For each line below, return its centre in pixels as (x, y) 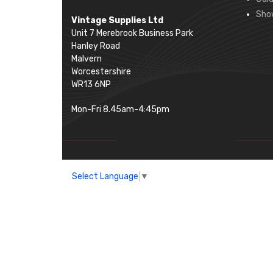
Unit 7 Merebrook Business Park (132, 33)
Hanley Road (96, 46)
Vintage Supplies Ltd (117, 20)
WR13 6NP (91, 84)
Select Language (105, 176)
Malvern (87, 59)
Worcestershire (101, 72)
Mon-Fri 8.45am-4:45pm (120, 109)
